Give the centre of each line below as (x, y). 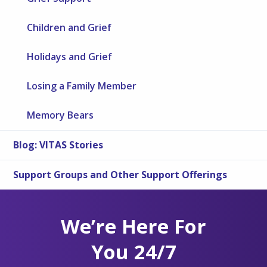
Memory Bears (60, 115)
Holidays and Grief (70, 56)
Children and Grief (69, 27)
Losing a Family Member (82, 86)
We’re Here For (133, 226)
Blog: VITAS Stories (58, 145)
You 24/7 (133, 252)
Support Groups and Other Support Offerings (120, 174)
